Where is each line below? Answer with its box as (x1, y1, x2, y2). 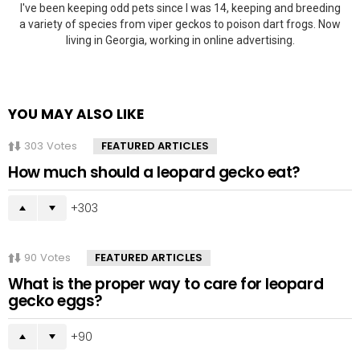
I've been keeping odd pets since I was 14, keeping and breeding (19, 2, 341, 14)
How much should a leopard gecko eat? (8, 162, 301, 183)
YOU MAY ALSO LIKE (8, 104, 144, 124)
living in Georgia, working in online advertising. (65, 34, 295, 47)
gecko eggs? (8, 290, 103, 312)
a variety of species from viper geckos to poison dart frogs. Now (19, 18, 341, 31)
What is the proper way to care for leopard (8, 273, 324, 295)
